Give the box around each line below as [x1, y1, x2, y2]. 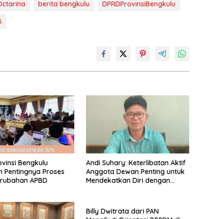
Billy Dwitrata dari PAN [86, 207, 159, 216]
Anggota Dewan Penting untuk [86, 167, 185, 176]
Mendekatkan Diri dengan [86, 176, 170, 185]
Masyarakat [86, 185, 126, 194]
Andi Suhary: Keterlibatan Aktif [86, 158, 186, 168]
